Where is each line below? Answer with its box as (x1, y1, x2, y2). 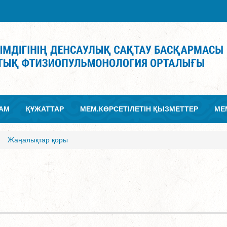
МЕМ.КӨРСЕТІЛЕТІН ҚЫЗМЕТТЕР (80, 105, 198, 113)
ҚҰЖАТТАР (26, 105, 64, 113)
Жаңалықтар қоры (8, 136, 68, 144)
